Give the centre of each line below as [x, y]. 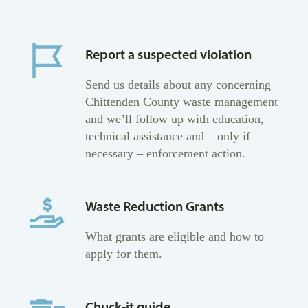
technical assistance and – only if [168, 136]
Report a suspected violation [168, 54]
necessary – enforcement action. [165, 154]
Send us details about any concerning [178, 85]
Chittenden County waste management [181, 102]
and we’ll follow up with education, [175, 119]
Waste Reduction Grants [155, 206]
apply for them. [124, 254]
